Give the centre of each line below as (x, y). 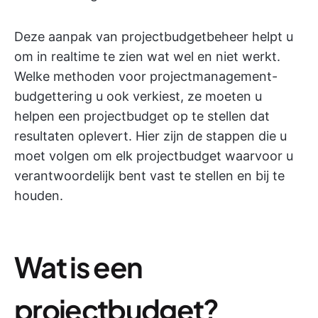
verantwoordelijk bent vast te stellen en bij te (149, 176)
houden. (39, 196)
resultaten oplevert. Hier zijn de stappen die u (150, 136)
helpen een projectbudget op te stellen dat (142, 116)
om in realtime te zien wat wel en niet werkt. (147, 56)
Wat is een (78, 267)
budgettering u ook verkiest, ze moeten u (138, 96)
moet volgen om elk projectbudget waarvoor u (154, 156)
